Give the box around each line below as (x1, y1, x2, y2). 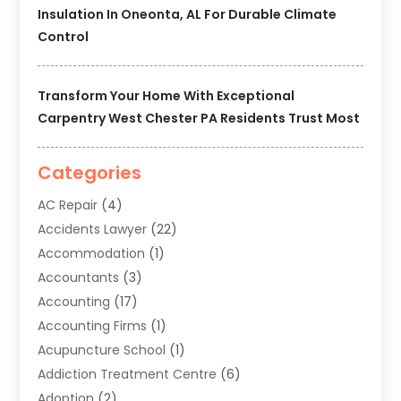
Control (38, 27, 90, 46)
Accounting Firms (38, 316, 148, 335)
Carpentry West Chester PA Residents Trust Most (38, 108, 361, 127)
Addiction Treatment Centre (38, 364, 218, 383)
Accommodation (38, 243, 146, 262)
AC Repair (38, 195, 98, 214)
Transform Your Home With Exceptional (38, 86, 295, 105)
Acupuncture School (38, 340, 166, 359)
